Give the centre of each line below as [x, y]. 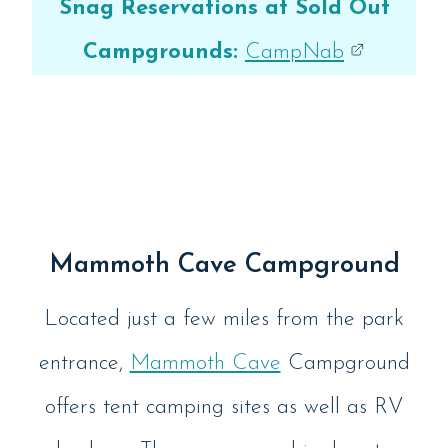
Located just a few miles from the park [224, 320]
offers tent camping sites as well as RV [224, 408]
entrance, [84, 364]
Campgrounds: [160, 53]
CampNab [294, 53]
